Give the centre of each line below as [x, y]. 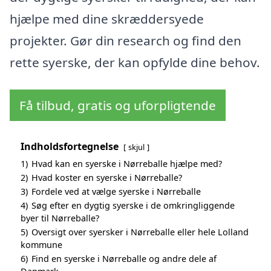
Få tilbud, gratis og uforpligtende [118, 106]
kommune [41, 245]
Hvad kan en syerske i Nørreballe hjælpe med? [127, 164]
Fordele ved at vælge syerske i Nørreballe [116, 192]
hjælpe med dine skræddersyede [107, 18]
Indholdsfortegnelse [70, 147]
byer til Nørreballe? [60, 218]
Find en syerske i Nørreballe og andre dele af [124, 259]
